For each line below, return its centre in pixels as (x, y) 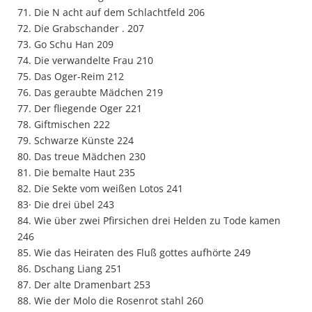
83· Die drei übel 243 (66, 204)
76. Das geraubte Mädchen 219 (90, 92)
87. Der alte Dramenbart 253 (84, 284)
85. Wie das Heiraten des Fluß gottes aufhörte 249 (134, 252)
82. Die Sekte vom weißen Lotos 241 (100, 188)
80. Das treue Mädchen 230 (81, 156)
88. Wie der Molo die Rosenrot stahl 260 (110, 301)
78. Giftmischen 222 (64, 124)
